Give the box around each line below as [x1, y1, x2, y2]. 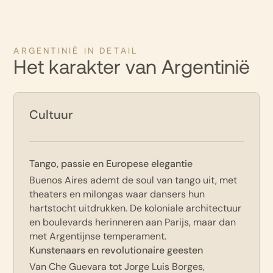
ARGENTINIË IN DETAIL [13, 48, 138, 55]
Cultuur [29, 107, 74, 122]
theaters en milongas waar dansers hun [29, 188, 205, 200]
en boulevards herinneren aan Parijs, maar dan [29, 216, 236, 229]
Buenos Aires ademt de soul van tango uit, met [29, 174, 238, 186]
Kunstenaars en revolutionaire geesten [29, 244, 204, 257]
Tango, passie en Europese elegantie [29, 157, 193, 170]
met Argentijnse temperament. [29, 230, 167, 243]
